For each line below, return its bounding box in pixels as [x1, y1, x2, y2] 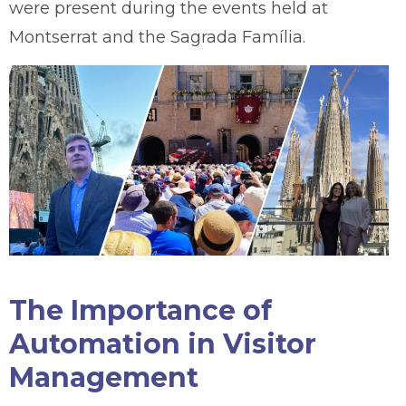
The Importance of [9, 293, 272, 327]
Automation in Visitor [9, 326, 316, 361]
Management [9, 360, 198, 394]
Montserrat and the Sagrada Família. [9, 26, 305, 47]
